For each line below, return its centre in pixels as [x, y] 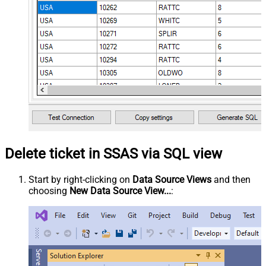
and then [231, 179]
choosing [49, 191]
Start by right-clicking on [80, 179]
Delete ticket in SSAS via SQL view [113, 153]
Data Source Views [172, 179]
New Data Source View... [120, 191]
